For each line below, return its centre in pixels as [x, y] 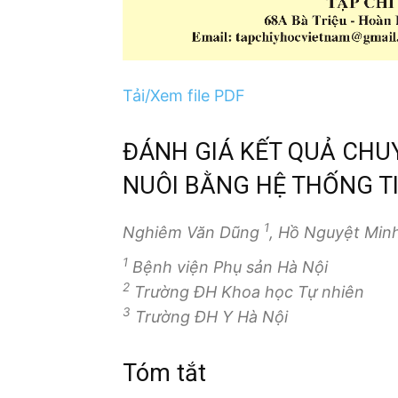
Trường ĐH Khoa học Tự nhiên [247, 291]
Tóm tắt [164, 373]
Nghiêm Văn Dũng [193, 232]
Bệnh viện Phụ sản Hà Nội [228, 267]
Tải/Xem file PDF [184, 96]
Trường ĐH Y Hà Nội [209, 316]
